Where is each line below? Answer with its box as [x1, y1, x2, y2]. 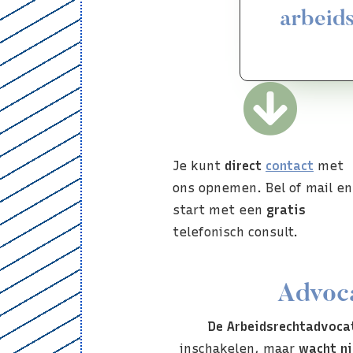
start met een [173, 202, 266, 217]
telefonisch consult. [173, 224, 298, 240]
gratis [266, 202, 306, 217]
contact [266, 158, 314, 173]
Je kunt [173, 158, 225, 173]
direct [225, 158, 262, 173]
